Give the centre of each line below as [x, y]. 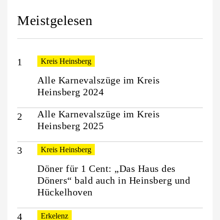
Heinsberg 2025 [70, 126]
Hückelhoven [65, 192]
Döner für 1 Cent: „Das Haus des [107, 169]
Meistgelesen [55, 21]
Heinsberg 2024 [70, 92]
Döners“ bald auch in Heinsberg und [114, 180]
